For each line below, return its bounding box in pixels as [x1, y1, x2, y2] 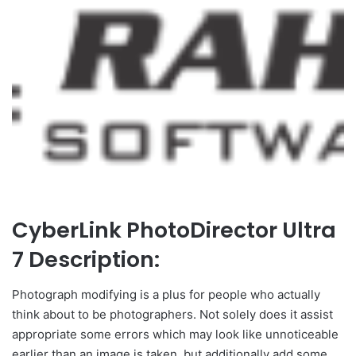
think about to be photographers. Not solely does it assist [12, 307, 333, 322]
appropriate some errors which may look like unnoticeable [12, 327, 339, 342]
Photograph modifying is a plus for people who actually [12, 287, 320, 302]
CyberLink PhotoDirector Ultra [12, 215, 336, 245]
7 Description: [12, 244, 160, 274]
